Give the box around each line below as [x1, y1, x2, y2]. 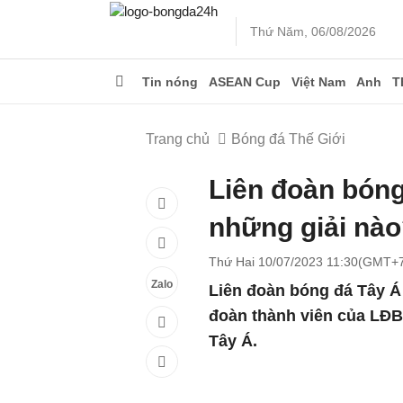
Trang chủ [146, 131, 210, 147]
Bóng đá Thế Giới [231, 131, 345, 147]
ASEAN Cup [209, 75, 281, 89]
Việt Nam [291, 75, 345, 89]
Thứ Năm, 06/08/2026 [250, 24, 376, 39]
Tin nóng [142, 75, 198, 89]
